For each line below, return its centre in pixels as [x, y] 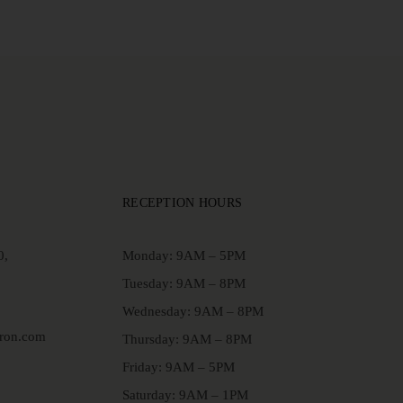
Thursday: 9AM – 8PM [187, 339]
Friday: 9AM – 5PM [179, 367]
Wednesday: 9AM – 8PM [193, 311]
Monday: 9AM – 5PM [184, 255]
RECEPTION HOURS [183, 203]
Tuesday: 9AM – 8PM [184, 283]
